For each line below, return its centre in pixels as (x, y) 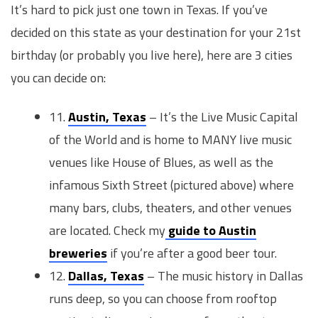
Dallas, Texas (106, 276)
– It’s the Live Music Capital (222, 117)
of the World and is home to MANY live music (170, 140)
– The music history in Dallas (224, 276)
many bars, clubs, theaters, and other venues (170, 208)
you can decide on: (58, 77)
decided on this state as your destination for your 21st (156, 32)
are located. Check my (107, 231)
